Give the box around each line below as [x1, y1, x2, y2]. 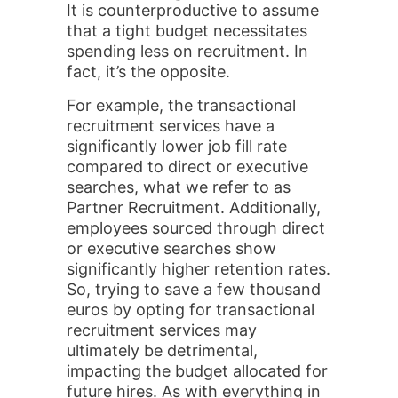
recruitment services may [67, 321, 257, 339]
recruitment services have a [67, 116, 275, 135]
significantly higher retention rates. [67, 259, 330, 278]
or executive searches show [67, 239, 276, 258]
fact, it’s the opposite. [67, 62, 235, 81]
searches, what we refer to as [67, 178, 291, 196]
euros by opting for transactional [67, 300, 314, 319]
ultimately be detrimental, [67, 341, 258, 360]
